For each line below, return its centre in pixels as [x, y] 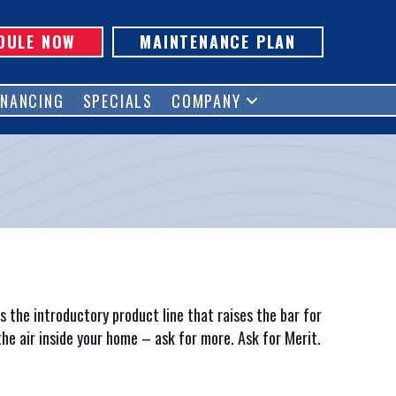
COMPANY [206, 101]
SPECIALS [118, 101]
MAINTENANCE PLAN [218, 42]
